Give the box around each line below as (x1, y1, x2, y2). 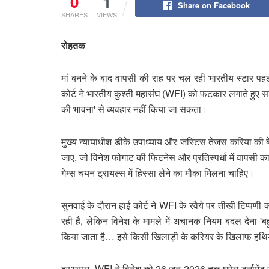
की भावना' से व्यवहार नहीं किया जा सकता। (61, 101, 210, 116)
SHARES (61, 9, 88, 19)
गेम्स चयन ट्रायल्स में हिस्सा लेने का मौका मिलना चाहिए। (61, 165, 257, 180)
